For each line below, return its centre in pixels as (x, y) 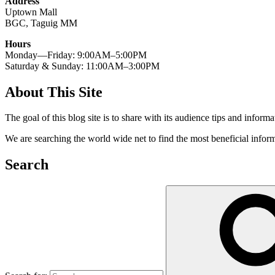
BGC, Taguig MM (41, 23)
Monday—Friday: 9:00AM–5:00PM (76, 55)
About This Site (54, 92)
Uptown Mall (31, 12)
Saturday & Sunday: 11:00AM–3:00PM (82, 66)
